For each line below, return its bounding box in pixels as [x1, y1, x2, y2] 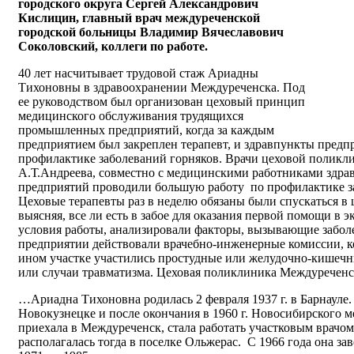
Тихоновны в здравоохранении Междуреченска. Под [18, 80, 305, 94]
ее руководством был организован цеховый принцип [18, 94, 305, 108]
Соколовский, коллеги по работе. [18, 39, 208, 53]
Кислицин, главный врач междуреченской [18, 10, 260, 24]
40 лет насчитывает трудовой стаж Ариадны [18, 66, 258, 80]
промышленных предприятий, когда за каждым [18, 122, 274, 137]
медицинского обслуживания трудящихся [18, 108, 243, 122]
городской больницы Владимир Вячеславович [18, 24, 284, 39]
